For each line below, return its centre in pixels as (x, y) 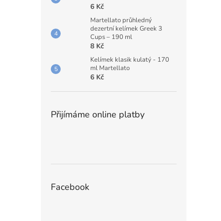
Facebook (70, 187)
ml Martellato (110, 68)
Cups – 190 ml (111, 37)
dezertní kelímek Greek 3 (126, 29)
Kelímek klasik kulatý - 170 (130, 60)
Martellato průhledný (121, 20)
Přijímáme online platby (98, 115)
